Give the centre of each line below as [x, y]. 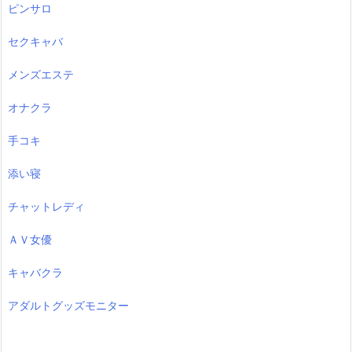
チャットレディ [46, 207]
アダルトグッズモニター [68, 306]
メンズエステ [41, 75]
